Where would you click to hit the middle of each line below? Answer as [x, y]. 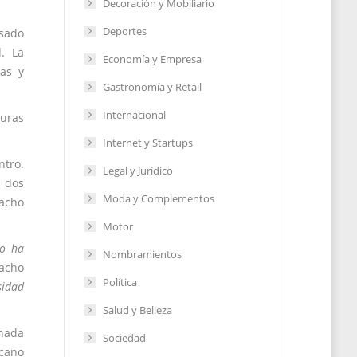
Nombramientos [142, 254]
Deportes [124, 31]
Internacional [134, 115]
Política [120, 282]
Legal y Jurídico [137, 171]
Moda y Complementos [158, 198]
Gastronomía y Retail [152, 87]
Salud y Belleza [137, 310]
